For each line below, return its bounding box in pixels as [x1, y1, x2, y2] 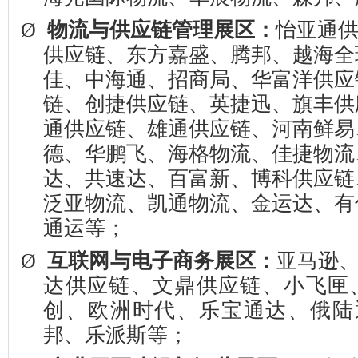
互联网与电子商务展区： [47, 249, 276, 272]
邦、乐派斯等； [43, 324, 189, 347]
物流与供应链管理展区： [47, 18, 276, 42]
